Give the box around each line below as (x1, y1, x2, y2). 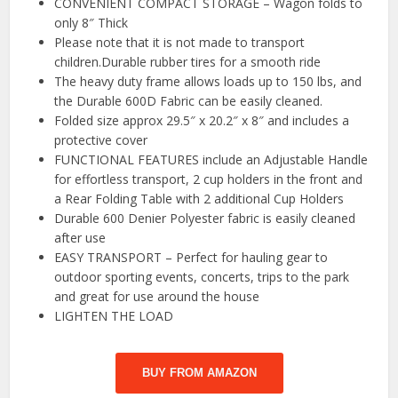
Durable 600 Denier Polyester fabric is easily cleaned (54, 210, 356, 227)
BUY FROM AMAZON (141, 366, 257, 380)
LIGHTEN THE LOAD (54, 307, 174, 325)
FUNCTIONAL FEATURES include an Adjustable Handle (54, 151, 369, 169)
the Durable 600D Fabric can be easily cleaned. (54, 92, 323, 110)
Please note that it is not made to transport (54, 34, 306, 52)
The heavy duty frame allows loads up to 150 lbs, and (54, 73, 362, 91)
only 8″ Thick (54, 14, 129, 32)
